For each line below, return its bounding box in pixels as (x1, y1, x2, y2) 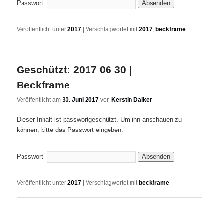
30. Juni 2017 (62, 96, 99, 104)
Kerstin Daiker (111, 96, 153, 104)
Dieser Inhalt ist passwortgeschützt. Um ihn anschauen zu (17, 116, 182, 124)
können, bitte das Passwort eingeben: (17, 126, 124, 134)
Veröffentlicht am (17, 96, 63, 104)
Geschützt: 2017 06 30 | (17, 64, 132, 75)
